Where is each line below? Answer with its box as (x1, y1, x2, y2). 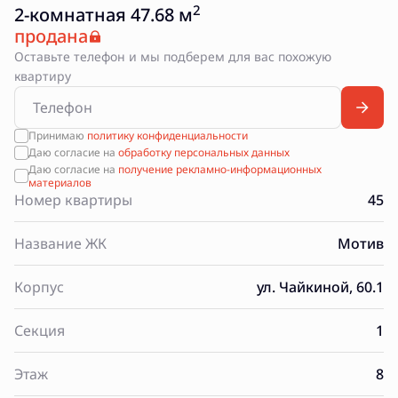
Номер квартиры (14, 189, 132, 210)
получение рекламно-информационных (117, 161, 322, 177)
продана (14, 24, 88, 48)
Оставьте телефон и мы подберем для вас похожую (14, 48, 331, 65)
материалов (28, 174, 92, 190)
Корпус (14, 276, 64, 297)
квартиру (14, 68, 71, 84)
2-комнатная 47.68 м (14, 3, 193, 27)
